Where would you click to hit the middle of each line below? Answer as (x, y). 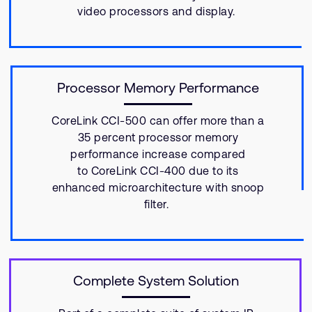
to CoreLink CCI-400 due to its (158, 171)
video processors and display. (156, 11)
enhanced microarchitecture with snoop (158, 187)
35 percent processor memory (158, 137)
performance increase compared (158, 154)
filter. (158, 204)
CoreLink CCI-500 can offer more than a (158, 120)
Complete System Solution (156, 280)
